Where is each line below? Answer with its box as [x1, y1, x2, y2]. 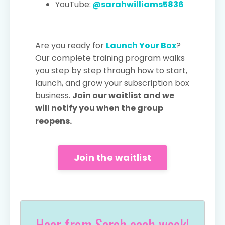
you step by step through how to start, [35, 64, 187, 76]
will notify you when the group [35, 102, 163, 114]
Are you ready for [35, 39, 106, 51]
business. [35, 89, 72, 101]
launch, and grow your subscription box [35, 77, 189, 89]
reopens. [35, 115, 72, 127]
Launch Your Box [106, 39, 176, 51]
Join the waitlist [73, 151, 152, 164]
